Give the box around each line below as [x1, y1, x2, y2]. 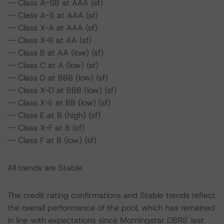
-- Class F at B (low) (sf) [7, 135, 96, 145]
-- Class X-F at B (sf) [7, 122, 84, 133]
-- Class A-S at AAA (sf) [7, 10, 98, 20]
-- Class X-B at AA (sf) [7, 35, 91, 45]
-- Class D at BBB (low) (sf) [7, 72, 108, 83]
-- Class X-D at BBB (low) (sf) [7, 85, 116, 95]
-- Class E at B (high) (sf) [7, 110, 100, 120]
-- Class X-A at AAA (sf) [7, 22, 97, 33]
